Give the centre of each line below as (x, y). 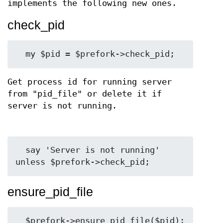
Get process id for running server (90, 82)
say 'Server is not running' (20, 150)
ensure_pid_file (50, 191)
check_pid (36, 25)
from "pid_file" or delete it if (85, 94)
